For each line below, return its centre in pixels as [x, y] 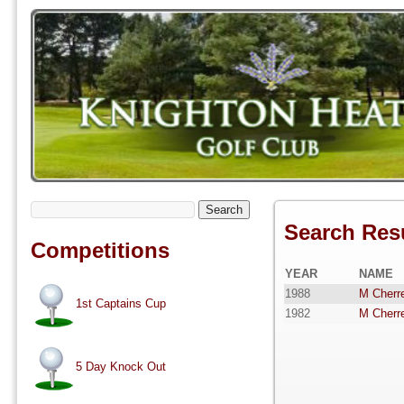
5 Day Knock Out [120, 367]
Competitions [100, 251]
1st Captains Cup [120, 304]
